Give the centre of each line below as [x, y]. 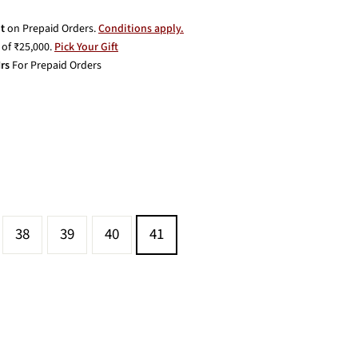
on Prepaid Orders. [52, 29]
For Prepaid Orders [56, 66]
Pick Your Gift [86, 47]
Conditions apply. [141, 29]
